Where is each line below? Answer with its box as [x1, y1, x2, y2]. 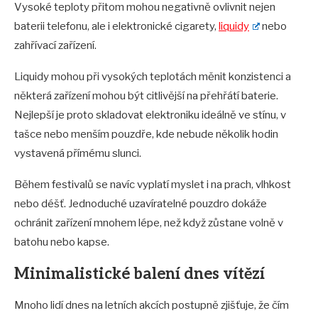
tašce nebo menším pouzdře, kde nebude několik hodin [14, 128, 278, 141]
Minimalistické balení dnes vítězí [14, 265, 265, 283]
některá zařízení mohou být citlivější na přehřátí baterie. [14, 89, 278, 102]
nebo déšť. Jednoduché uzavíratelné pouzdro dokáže [14, 197, 267, 210]
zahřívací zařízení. [14, 39, 97, 52]
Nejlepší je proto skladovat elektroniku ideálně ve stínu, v [14, 109, 286, 121]
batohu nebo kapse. [14, 236, 109, 248]
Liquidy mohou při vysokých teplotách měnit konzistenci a [14, 70, 291, 83]
